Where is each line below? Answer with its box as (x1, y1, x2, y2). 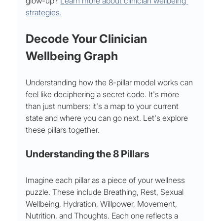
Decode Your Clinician (26, 32, 150, 46)
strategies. (26, 7, 62, 18)
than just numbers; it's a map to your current (26, 101, 181, 111)
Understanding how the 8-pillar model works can (26, 77, 195, 88)
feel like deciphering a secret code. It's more (26, 89, 182, 100)
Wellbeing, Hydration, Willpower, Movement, (26, 199, 180, 209)
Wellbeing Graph (26, 49, 118, 64)
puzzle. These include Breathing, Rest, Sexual (26, 187, 186, 197)
